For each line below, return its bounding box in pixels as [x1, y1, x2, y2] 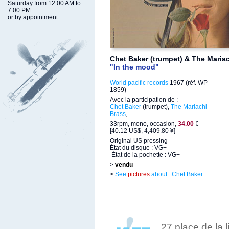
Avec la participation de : [110, 96, 178, 103]
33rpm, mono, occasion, [110, 120, 178, 127]
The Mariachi [171, 103, 207, 110]
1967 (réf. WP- [168, 79, 210, 86]
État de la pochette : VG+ [110, 151, 180, 158]
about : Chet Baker [150, 171, 203, 178]
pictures [128, 171, 150, 178]
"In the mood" [110, 63, 159, 71]
